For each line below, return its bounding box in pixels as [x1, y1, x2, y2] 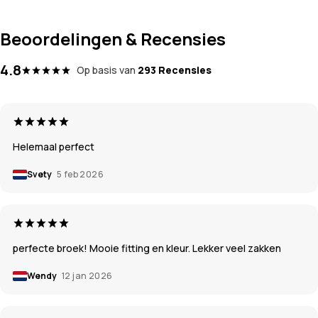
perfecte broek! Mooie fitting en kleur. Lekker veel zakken [13, 241, 281, 255]
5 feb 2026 [57, 168, 104, 180]
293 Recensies [138, 62, 212, 77]
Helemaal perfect [13, 139, 94, 153]
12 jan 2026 [62, 269, 113, 282]
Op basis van [77, 62, 136, 77]
